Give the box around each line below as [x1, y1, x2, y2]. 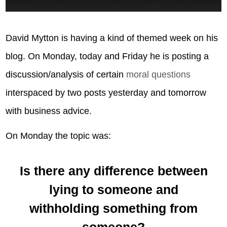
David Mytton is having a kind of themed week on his [6, 32, 218, 43]
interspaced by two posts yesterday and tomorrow [6, 87, 207, 98]
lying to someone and [49, 182, 178, 197]
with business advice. [6, 105, 92, 116]
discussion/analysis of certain [6, 69, 127, 80]
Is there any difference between [19, 163, 208, 178]
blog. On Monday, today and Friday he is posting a [6, 51, 209, 61]
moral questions [126, 69, 191, 80]
